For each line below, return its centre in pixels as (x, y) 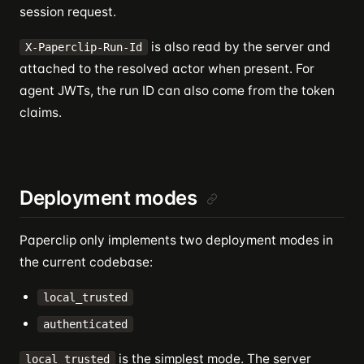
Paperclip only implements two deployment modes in (176, 240)
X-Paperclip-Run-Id (84, 47)
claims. (41, 113)
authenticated (85, 324)
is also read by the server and (239, 47)
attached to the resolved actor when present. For (167, 69)
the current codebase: (86, 262)
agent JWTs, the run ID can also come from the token (177, 91)
